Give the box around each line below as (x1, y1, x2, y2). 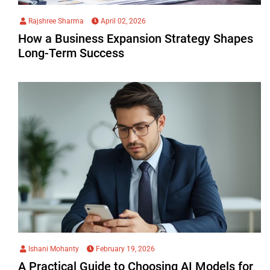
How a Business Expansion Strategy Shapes (18, 31, 253, 46)
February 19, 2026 (94, 244, 155, 253)
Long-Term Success (18, 45, 124, 60)
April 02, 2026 (99, 16, 146, 25)
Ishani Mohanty (27, 244, 79, 253)
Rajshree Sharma (27, 16, 84, 25)
